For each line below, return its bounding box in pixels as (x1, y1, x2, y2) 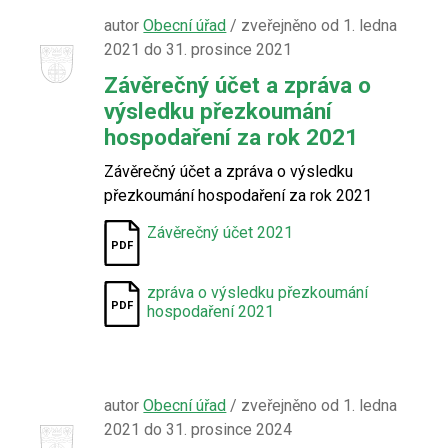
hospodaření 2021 (147, 302, 275, 321)
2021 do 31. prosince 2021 (104, 40, 293, 59)
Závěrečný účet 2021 (147, 223, 294, 242)
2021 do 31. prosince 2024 (104, 420, 293, 439)
